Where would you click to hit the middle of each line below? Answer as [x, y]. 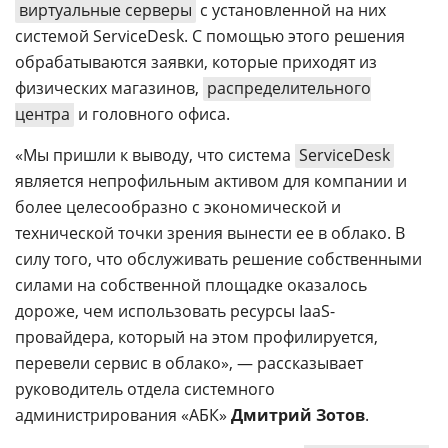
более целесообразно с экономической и [178, 206]
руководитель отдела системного [145, 388]
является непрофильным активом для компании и [211, 180]
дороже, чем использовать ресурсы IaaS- [175, 310]
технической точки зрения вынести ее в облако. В [210, 232]
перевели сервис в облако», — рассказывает [189, 362]
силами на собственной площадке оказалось [191, 284]
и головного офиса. [152, 113]
